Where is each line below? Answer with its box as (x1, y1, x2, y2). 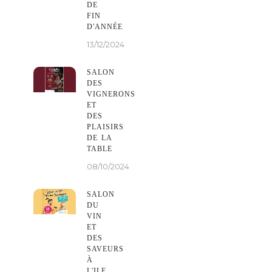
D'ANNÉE (87, 22, 123, 31)
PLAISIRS (87, 122, 124, 131)
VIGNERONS (87, 89, 135, 98)
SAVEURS (87, 244, 124, 253)
